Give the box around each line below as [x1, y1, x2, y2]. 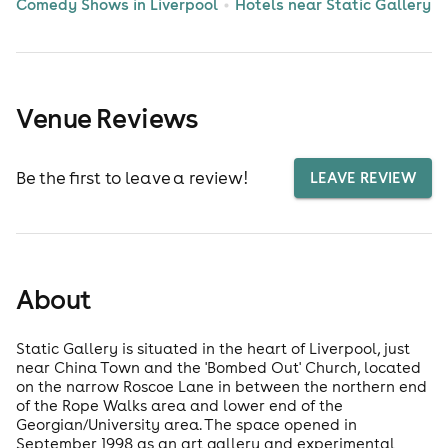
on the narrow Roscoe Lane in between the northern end [16, 377, 427, 397]
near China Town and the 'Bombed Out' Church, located [16, 358, 421, 378]
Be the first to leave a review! [16, 166, 248, 189]
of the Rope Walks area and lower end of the [16, 396, 343, 416]
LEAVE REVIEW [310, 168, 416, 188]
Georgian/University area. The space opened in [16, 415, 357, 435]
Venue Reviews [16, 101, 198, 136]
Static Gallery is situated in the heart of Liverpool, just [16, 339, 410, 359]
